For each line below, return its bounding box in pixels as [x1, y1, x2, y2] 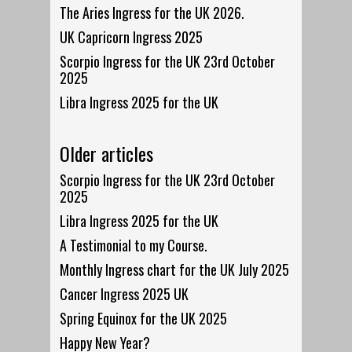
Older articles [60, 139, 154, 168]
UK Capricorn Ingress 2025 [60, 27, 203, 48]
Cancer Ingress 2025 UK [60, 284, 189, 305]
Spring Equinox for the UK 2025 [60, 308, 228, 329]
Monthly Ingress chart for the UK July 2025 [60, 259, 290, 280]
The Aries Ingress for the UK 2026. [60, 2, 245, 24]
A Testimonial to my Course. [60, 235, 208, 256]
